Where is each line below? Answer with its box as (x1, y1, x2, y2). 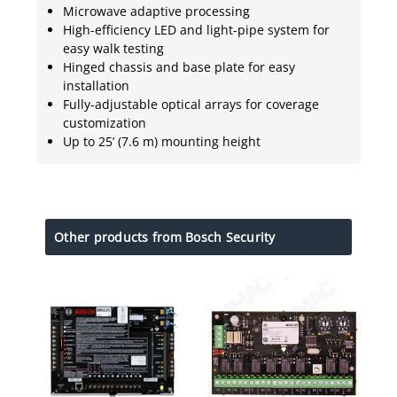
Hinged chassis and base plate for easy (63, 58, 295, 75)
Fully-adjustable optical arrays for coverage (63, 95, 319, 113)
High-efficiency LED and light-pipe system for (63, 20, 330, 38)
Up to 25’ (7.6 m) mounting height (63, 132, 261, 150)
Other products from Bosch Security (54, 228, 276, 245)
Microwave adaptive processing (63, 2, 250, 19)
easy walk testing (63, 39, 164, 57)
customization (63, 113, 146, 131)
